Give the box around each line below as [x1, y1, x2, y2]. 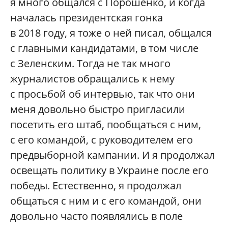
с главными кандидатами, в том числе [10, 41, 198, 55]
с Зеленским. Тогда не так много [10, 56, 170, 70]
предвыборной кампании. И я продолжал [10, 148, 215, 162]
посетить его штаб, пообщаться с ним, [10, 117, 201, 131]
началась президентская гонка [10, 10, 163, 24]
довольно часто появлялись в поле [10, 209, 183, 223]
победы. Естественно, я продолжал [10, 178, 181, 192]
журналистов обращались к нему [10, 71, 175, 85]
